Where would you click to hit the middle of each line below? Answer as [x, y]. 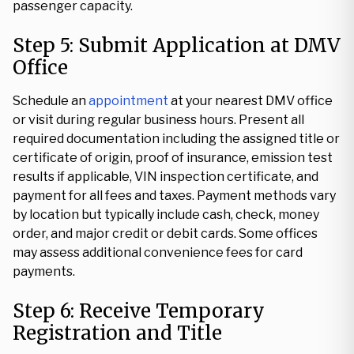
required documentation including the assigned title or [176, 139]
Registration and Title [117, 333]
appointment [128, 101]
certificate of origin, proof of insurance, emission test [173, 158]
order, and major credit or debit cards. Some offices [165, 233]
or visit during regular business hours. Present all [158, 120]
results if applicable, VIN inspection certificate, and [166, 177]
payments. [44, 271]
